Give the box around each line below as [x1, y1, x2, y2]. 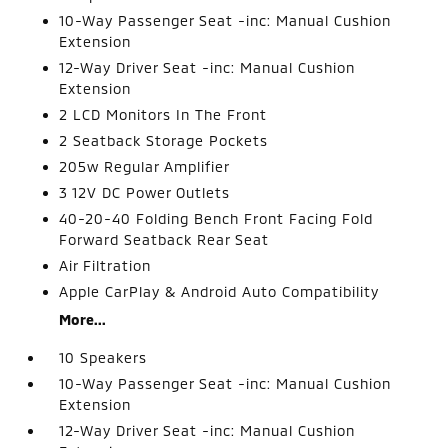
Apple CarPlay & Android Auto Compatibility [59, 282, 380, 300]
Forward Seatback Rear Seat [59, 230, 270, 248]
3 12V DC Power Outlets [59, 183, 231, 201]
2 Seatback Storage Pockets [59, 131, 269, 149]
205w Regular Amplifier [59, 157, 231, 175]
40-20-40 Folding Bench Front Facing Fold [59, 209, 374, 227]
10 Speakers [59, 348, 148, 366]
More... [59, 310, 107, 328]
